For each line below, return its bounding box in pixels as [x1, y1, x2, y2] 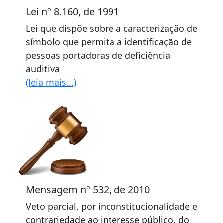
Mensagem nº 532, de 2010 [26, 183, 150, 196]
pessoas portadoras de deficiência [26, 49, 170, 61]
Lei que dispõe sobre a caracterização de [26, 22, 197, 34]
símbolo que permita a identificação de [26, 36, 192, 48]
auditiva [26, 63, 60, 75]
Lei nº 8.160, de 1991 [26, 5, 119, 18]
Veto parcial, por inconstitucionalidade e [26, 200, 197, 212]
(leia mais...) [26, 76, 76, 88]
